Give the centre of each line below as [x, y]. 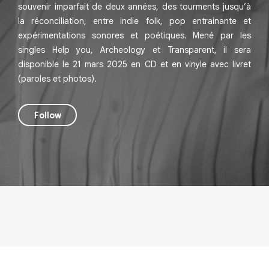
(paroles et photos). [57, 79]
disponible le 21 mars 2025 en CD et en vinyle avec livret [134, 64]
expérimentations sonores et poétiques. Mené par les [134, 35]
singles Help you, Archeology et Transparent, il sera [134, 50]
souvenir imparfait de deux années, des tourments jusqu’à [134, 7]
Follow [47, 115]
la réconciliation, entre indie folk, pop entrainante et [134, 21]
